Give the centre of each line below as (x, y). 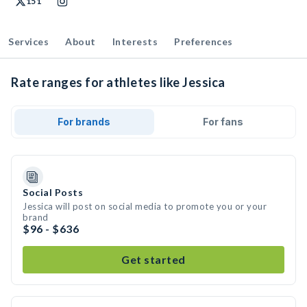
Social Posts (53, 192)
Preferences (204, 41)
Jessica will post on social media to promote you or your (145, 206)
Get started (153, 259)
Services (28, 41)
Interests (135, 41)
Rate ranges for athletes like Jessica (118, 82)
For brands (84, 122)
